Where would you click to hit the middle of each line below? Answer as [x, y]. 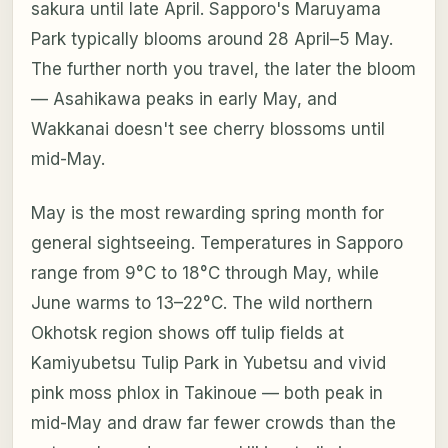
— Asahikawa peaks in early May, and [183, 98]
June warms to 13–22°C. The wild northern [201, 302]
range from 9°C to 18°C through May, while [204, 272]
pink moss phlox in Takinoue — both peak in [206, 392]
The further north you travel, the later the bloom [223, 68]
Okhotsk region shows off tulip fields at [187, 332]
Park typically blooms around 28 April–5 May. [211, 38]
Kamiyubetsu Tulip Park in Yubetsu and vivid [208, 362]
